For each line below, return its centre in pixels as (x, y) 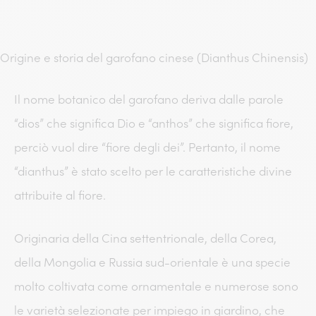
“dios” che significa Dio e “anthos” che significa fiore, (154, 124)
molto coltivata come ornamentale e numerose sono (156, 287)
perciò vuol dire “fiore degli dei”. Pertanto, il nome (147, 148)
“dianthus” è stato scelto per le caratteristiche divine (153, 172)
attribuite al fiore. (61, 196)
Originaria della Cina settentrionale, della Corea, (145, 239)
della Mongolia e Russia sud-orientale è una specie (152, 263)
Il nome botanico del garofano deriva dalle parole (149, 100)
